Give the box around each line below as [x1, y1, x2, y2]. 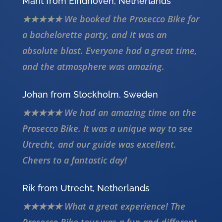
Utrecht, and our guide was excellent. [22, 138, 176, 151]
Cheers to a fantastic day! [22, 154, 127, 166]
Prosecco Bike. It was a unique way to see [22, 122, 193, 135]
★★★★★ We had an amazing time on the [22, 107, 196, 119]
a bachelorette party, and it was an [22, 29, 167, 41]
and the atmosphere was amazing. [22, 60, 165, 73]
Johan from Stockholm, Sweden [22, 89, 158, 100]
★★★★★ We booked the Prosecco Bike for [22, 13, 199, 25]
